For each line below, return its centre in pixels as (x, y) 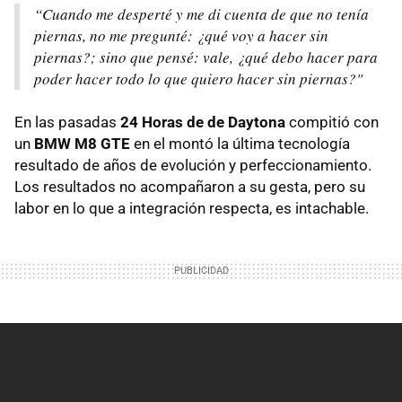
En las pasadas (67, 122)
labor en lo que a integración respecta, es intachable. (192, 208)
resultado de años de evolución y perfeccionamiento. (193, 165)
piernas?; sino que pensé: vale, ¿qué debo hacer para (206, 57)
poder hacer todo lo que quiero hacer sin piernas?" (198, 78)
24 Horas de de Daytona (203, 122)
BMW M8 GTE (82, 143)
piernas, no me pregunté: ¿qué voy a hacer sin (181, 35)
